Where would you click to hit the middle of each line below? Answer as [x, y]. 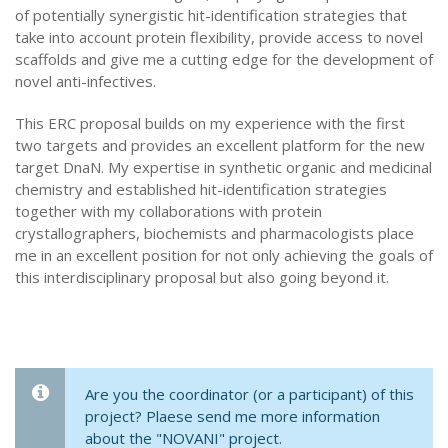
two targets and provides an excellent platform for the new [220, 145]
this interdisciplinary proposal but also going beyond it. [202, 277]
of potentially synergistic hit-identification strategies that [211, 15]
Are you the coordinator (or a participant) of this [249, 394]
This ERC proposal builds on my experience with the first [210, 123]
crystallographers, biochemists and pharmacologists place [214, 233]
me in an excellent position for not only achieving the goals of [224, 255]
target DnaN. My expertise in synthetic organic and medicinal [223, 167]
